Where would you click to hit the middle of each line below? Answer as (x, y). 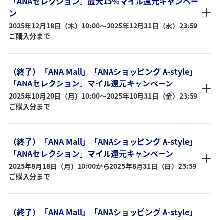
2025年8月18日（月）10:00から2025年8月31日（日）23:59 (102, 166)
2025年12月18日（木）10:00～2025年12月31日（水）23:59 (103, 26)
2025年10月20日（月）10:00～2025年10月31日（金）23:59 (103, 96)
